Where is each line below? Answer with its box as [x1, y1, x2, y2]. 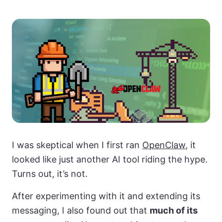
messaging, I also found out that [12, 205, 150, 216]
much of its [150, 205, 198, 216]
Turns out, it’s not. [12, 168, 88, 179]
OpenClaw [142, 140, 185, 151]
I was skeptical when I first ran [12, 140, 142, 151]
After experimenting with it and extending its [12, 191, 200, 202]
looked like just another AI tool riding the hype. [12, 154, 208, 165]
